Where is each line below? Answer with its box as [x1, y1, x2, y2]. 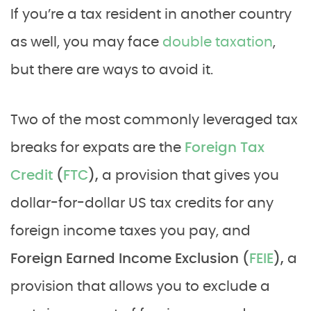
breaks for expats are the [10, 141, 185, 155]
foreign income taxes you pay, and [10, 224, 251, 238]
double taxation [162, 35, 273, 49]
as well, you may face [10, 35, 162, 49]
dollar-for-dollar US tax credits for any [10, 196, 274, 210]
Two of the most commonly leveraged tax [10, 113, 298, 127]
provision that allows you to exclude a [10, 280, 270, 294]
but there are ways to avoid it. [10, 63, 213, 77]
